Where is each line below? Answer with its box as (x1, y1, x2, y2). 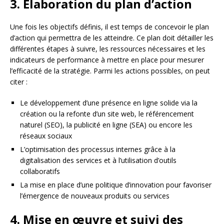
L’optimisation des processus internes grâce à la (20, 144, 175, 154)
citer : (10, 77, 27, 87)
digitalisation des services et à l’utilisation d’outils (20, 155, 176, 165)
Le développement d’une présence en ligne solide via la (20, 98, 197, 108)
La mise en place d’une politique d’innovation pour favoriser (20, 180, 211, 190)
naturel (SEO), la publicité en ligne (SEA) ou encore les (20, 120, 192, 130)
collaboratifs (20, 166, 60, 176)
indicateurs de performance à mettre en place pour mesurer (10, 55, 204, 65)
